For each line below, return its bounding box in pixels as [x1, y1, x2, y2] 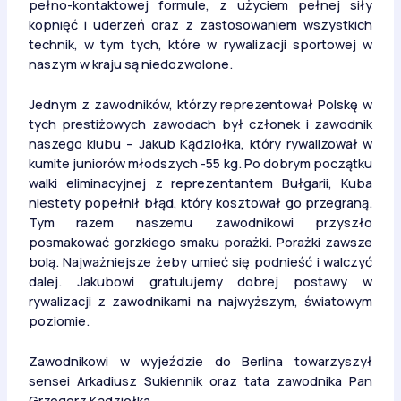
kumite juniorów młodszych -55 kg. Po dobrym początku [28, 154, 373, 173]
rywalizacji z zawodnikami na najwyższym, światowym [28, 292, 373, 311]
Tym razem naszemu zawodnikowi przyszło [28, 213, 373, 232]
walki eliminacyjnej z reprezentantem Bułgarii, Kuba [28, 174, 373, 192]
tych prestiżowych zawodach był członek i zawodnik [28, 115, 373, 133]
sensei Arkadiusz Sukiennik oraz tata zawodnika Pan [28, 371, 373, 390]
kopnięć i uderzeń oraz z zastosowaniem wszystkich [28, 14, 373, 33]
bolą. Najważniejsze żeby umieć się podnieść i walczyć [28, 252, 373, 271]
